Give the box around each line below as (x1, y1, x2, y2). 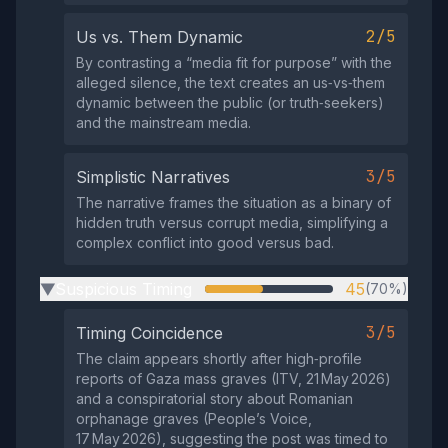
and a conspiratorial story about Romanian (76, 390, 353, 407)
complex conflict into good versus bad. (76, 234, 334, 251)
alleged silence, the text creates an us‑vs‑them (76, 74, 385, 91)
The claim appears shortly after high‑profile (76, 350, 362, 367)
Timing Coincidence (76, 323, 223, 343)
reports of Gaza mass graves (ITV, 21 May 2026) (76, 370, 391, 387)
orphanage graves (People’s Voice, (76, 410, 312, 427)
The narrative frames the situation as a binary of (76, 194, 391, 211)
